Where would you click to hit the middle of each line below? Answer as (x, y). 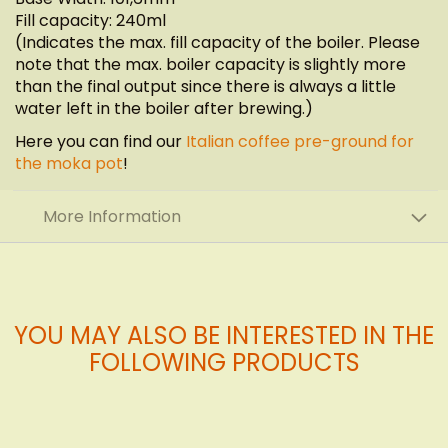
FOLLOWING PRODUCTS (224, 362)
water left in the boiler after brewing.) (164, 109)
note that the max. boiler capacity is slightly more (210, 65)
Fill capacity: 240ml (90, 21)
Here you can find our (100, 142)
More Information (112, 217)
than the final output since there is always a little (205, 87)
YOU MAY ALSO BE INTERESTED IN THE (224, 335)
